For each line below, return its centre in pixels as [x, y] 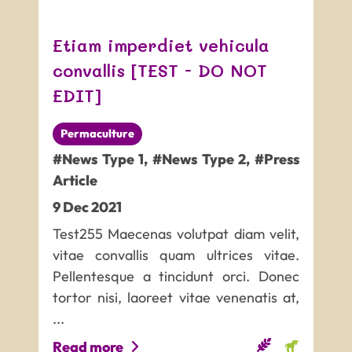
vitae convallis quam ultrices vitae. [176, 255]
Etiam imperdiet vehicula [161, 44]
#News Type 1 [99, 159]
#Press [277, 159]
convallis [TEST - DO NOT [160, 70]
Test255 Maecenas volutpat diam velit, [176, 233]
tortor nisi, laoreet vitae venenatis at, [176, 297]
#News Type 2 [200, 159]
